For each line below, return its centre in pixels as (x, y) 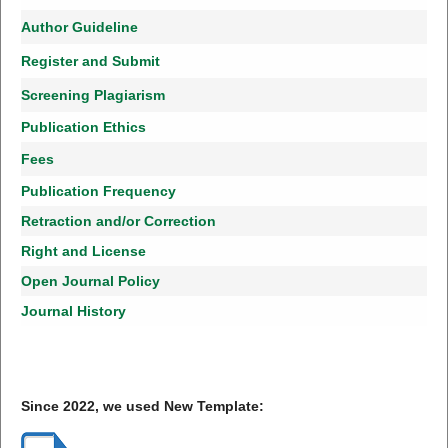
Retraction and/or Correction (118, 220)
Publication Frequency (98, 190)
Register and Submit (90, 60)
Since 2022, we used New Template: (142, 405)
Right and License (83, 250)
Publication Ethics (83, 126)
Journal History (73, 310)
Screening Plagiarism (92, 94)
